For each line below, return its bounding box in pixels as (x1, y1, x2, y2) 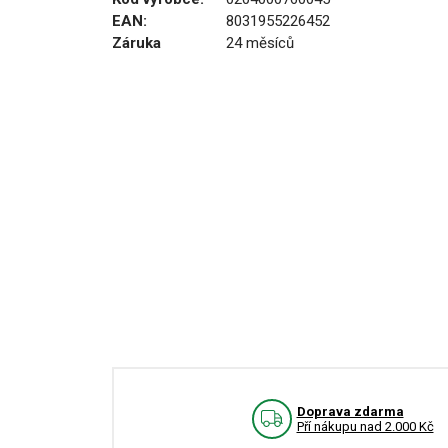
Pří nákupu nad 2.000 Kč (296, 418, 434, 434)
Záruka (112, 34, 161, 52)
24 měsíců (226, 34, 294, 52)
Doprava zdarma (296, 403, 404, 419)
